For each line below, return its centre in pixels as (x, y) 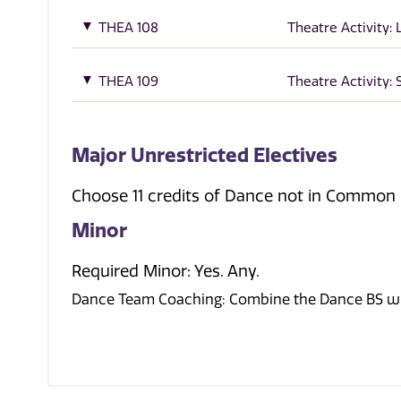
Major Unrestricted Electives (205, 155)
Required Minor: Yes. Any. (166, 272)
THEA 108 (129, 27)
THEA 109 (129, 82)
